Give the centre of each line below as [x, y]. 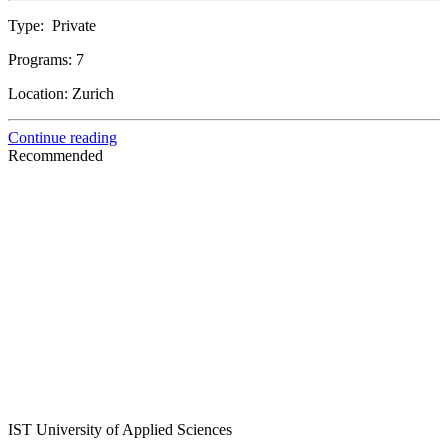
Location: [40, 94]
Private [74, 26]
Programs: [42, 60]
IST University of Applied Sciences [120, 430]
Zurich [93, 94]
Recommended [55, 156]
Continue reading [62, 138]
